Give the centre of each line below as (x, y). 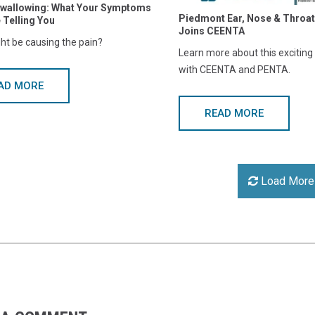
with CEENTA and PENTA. (234, 70)
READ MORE (234, 114)
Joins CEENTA (211, 31)
